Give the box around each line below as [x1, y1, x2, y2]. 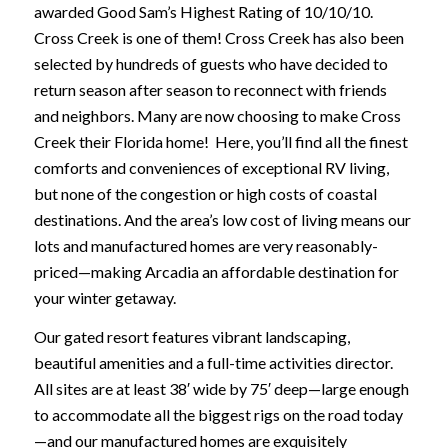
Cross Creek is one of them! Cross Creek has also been [33, 27, 404, 47]
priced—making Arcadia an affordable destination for [33, 261, 399, 281]
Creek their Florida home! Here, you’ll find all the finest [33, 131, 408, 151]
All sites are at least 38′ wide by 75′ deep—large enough [33, 379, 409, 399]
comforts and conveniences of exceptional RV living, [33, 157, 389, 177]
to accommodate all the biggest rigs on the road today [33, 405, 403, 425]
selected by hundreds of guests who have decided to [33, 53, 388, 73]
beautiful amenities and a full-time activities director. [33, 353, 393, 373]
